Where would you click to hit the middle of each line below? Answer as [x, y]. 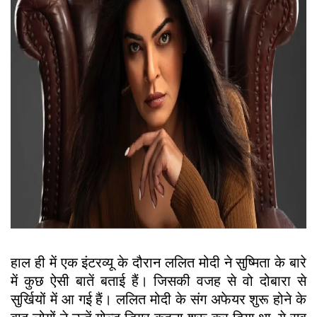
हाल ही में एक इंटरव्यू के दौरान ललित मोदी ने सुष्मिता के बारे [158, 263]
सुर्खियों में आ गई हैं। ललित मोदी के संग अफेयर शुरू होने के [158, 300]
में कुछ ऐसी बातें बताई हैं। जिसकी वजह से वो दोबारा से [158, 281]
